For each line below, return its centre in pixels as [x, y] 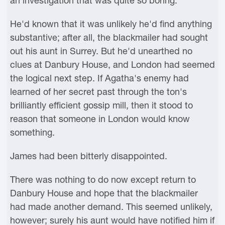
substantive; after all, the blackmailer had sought [109, 37]
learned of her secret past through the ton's [98, 92]
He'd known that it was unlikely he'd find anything [111, 24]
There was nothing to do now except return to [103, 180]
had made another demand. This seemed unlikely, [111, 207]
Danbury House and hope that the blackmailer [104, 193]
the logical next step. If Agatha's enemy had [99, 78]
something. [32, 132]
